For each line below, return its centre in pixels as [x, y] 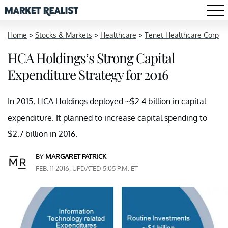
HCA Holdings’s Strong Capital [91, 58]
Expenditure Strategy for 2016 [88, 75]
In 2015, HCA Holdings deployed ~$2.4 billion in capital [107, 101]
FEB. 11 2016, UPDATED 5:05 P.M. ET [87, 168]
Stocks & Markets [64, 35]
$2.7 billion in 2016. [42, 134]
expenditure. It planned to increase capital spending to [107, 118]
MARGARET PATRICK [76, 156]
